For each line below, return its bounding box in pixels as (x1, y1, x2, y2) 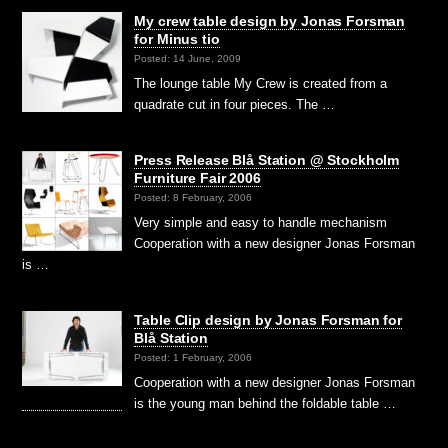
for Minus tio (134, 30, 220, 47)
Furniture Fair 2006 (134, 169, 261, 186)
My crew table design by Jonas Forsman (134, 12, 406, 29)
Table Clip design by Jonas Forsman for (134, 312, 402, 329)
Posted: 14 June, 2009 (134, 53, 242, 65)
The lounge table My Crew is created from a (134, 75, 388, 91)
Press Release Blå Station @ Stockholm (134, 151, 400, 168)
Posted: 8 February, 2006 (134, 192, 253, 204)
